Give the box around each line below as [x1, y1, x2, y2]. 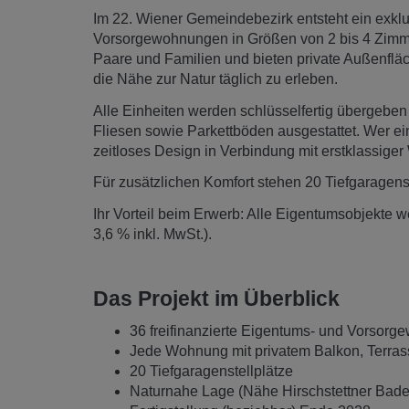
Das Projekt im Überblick [93, 286, 340, 310]
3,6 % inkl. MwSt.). [93, 225, 212, 242]
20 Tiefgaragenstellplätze [130, 363, 297, 380]
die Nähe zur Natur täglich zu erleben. [93, 71, 341, 88]
